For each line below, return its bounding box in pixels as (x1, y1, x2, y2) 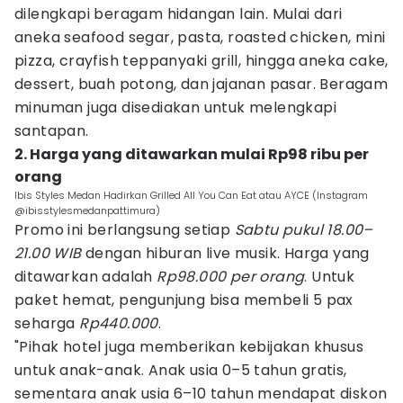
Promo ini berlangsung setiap (14, 219, 235, 240)
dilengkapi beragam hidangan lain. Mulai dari (14, 4, 343, 24)
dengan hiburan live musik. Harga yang (81, 243, 370, 264)
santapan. (14, 121, 89, 141)
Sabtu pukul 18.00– (234, 219, 373, 240)
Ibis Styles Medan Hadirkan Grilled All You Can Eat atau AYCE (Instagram (14, 188, 368, 202)
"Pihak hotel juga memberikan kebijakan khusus (14, 336, 363, 357)
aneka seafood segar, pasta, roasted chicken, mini (14, 27, 386, 48)
